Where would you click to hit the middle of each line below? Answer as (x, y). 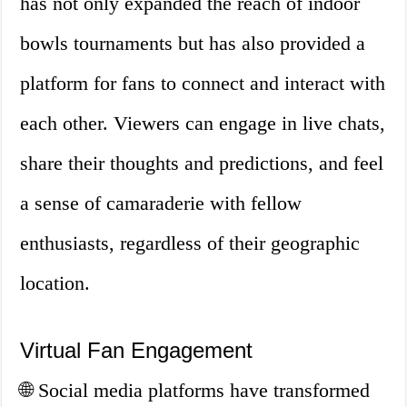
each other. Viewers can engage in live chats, (203, 124)
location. (55, 283)
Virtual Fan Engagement (137, 351)
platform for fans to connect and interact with (203, 84)
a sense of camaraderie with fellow (161, 203)
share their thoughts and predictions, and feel (202, 164)
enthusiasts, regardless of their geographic (190, 243)
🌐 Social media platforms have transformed (195, 391)
